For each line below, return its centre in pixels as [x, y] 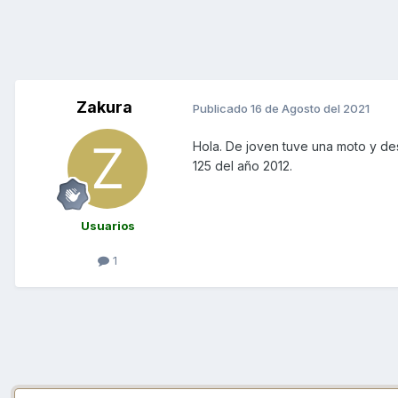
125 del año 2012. [243, 166]
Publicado [222, 108]
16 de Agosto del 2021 [310, 108]
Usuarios [107, 226]
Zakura [104, 107]
